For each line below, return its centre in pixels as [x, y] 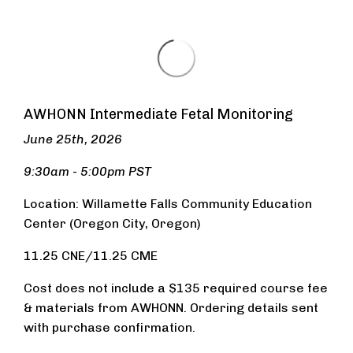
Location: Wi [60, 204]
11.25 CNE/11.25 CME [91, 256]
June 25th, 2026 [73, 139]
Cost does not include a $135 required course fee [176, 288]
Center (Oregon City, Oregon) [112, 223]
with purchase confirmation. [110, 327]
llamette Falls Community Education [204, 204]
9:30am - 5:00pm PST [87, 171]
